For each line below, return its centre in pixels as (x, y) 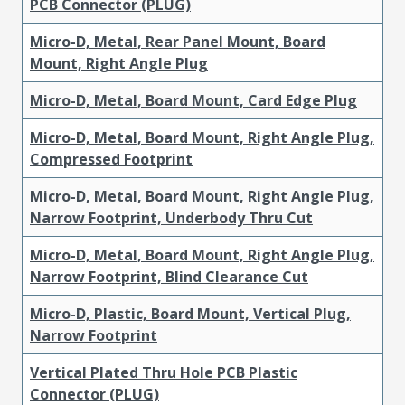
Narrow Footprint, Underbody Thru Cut (171, 217)
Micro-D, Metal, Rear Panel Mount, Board (178, 41)
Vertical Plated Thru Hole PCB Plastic (164, 372)
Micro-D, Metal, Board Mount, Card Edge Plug (193, 100)
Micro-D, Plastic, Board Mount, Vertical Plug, (190, 313)
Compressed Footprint (111, 159)
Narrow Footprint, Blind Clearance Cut (169, 276)
